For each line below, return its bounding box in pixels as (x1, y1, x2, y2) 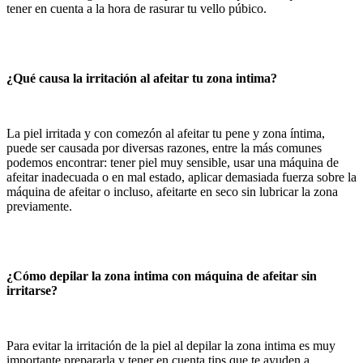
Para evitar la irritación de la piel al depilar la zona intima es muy (6, 338, 335, 352)
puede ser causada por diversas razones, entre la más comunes (6, 140, 322, 155)
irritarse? (6, 283, 58, 297)
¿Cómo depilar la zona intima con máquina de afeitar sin (6, 268, 317, 283)
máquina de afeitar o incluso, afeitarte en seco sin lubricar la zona (6, 184, 338, 199)
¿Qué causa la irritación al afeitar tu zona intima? (6, 70, 277, 85)
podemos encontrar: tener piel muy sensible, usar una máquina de (6, 155, 339, 169)
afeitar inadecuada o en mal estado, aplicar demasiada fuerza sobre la (6, 169, 357, 184)
